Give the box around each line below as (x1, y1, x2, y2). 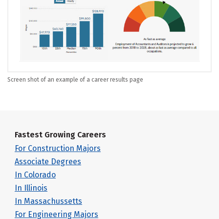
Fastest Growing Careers (15, 130, 106, 139)
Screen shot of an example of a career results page (7, 76, 143, 83)
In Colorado (15, 170, 56, 179)
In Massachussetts (15, 196, 82, 206)
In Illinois (15, 183, 47, 193)
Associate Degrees (15, 156, 81, 166)
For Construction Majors (15, 143, 101, 153)
